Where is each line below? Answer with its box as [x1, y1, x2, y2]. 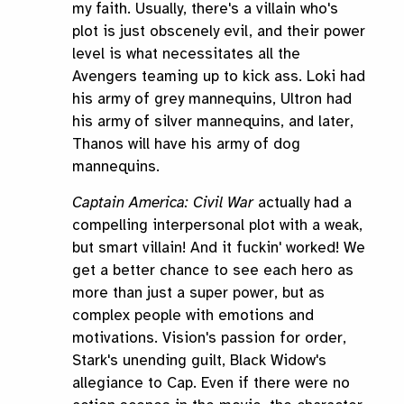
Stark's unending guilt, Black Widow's [72, 351, 326, 371]
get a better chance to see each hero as [72, 261, 353, 280]
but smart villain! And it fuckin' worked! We [72, 238, 365, 258]
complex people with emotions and [72, 306, 314, 326]
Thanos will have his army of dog [72, 134, 300, 154]
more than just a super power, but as [72, 283, 325, 303]
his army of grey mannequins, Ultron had [72, 89, 352, 109]
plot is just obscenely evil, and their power [72, 22, 365, 41]
